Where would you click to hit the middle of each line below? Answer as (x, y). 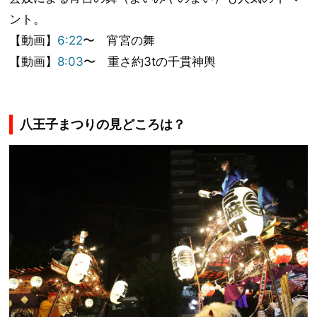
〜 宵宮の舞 (119, 40)
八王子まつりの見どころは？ (103, 124)
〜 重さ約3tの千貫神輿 (150, 61)
